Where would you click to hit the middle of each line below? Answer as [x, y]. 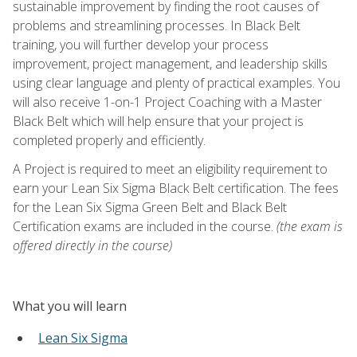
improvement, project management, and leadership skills [170, 63]
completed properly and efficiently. [109, 140]
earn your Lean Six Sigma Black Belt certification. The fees [176, 188]
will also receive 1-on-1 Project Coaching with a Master [167, 102]
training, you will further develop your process [141, 44]
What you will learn [70, 306]
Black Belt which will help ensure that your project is [158, 121]
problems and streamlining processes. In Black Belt [157, 25]
